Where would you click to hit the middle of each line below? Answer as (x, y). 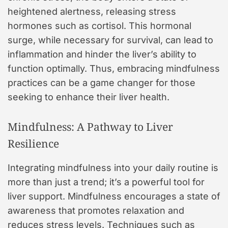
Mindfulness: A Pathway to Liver (90, 127)
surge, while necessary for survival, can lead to (110, 40)
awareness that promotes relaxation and (96, 211)
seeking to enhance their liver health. (89, 97)
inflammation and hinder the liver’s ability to (102, 54)
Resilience (33, 144)
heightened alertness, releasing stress (92, 12)
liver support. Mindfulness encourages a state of (114, 196)
